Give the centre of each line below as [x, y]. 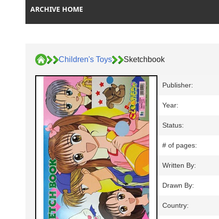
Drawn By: [178, 186]
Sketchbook [144, 59]
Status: [173, 125]
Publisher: [178, 85]
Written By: [179, 165]
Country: [175, 206]
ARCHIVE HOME [57, 9]
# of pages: [180, 145]
